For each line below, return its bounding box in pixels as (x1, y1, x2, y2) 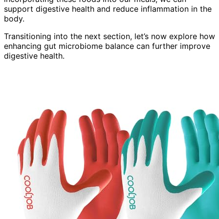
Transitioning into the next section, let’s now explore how (4, 31, 215, 41)
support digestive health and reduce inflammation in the (4, 3, 212, 14)
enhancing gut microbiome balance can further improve (4, 41, 210, 51)
